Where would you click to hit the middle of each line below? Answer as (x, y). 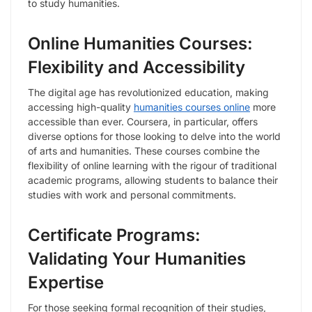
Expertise (66, 283)
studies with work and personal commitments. (132, 195)
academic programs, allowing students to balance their (153, 180)
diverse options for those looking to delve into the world (154, 136)
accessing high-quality (81, 107)
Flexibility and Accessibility (136, 68)
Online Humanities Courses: (140, 44)
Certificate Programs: (114, 235)
